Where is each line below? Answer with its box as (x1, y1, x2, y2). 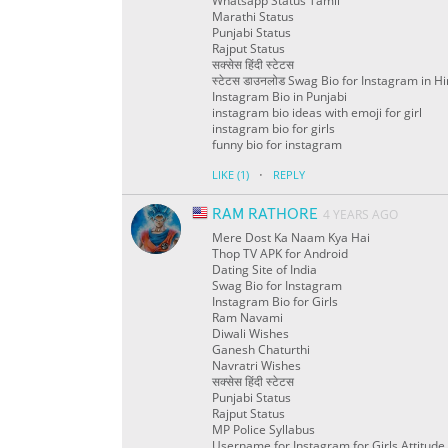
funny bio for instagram (212, 136, 342, 154)
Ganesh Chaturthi (212, 341, 310, 359)
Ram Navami (212, 309, 283, 327)
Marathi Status (212, 8, 294, 26)
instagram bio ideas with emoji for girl (212, 104, 422, 122)
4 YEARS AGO (323, 206, 398, 224)
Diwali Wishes (212, 325, 289, 343)
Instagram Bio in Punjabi (212, 88, 347, 106)
